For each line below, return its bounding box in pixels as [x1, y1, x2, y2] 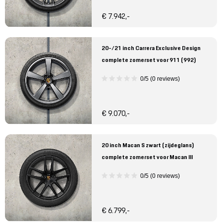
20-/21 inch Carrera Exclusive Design [102, 44, 201, 53]
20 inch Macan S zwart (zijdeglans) [102, 141, 194, 150]
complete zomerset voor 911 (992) [102, 55, 196, 64]
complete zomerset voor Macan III [102, 153, 193, 162]
